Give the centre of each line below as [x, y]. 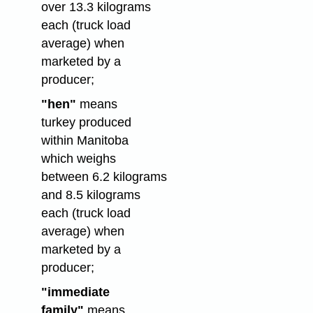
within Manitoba [85, 141]
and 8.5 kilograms [90, 195]
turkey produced [86, 123]
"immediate [75, 292]
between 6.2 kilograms [104, 177]
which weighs [78, 159]
